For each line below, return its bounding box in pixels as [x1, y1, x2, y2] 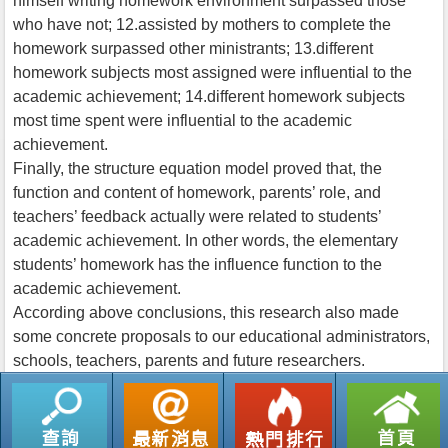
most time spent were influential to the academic [13, 111, 352, 129]
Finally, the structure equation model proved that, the [13, 159, 382, 177]
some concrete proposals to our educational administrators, [13, 327, 430, 345]
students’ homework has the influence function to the [13, 255, 382, 273]
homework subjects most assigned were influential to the [13, 63, 412, 81]
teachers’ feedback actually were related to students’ [13, 207, 381, 225]
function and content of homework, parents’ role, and [13, 183, 381, 201]
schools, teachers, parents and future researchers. [13, 351, 365, 369]
